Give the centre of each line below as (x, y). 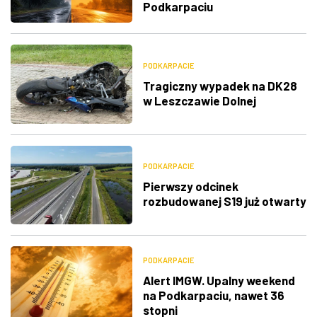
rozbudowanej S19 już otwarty (224, 201)
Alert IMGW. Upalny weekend (219, 280)
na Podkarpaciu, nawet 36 (213, 295)
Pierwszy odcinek (190, 186)
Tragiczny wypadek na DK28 (220, 85)
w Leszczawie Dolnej (199, 100)
